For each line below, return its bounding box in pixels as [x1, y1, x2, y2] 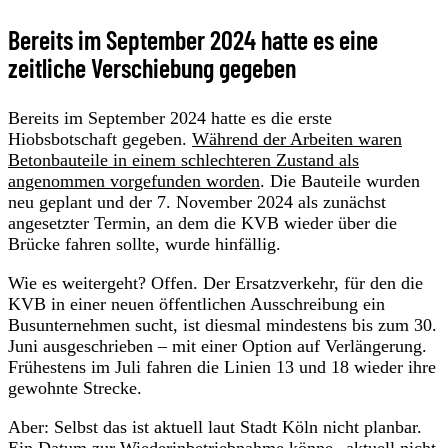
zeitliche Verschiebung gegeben [8, 51, 296, 83]
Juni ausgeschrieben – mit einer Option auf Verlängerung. [8, 335, 427, 356]
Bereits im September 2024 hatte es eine [8, 23, 378, 55]
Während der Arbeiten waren [192, 128, 402, 149]
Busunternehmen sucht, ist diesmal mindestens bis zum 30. [8, 314, 437, 335]
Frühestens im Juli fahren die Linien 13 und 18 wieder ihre [8, 356, 436, 377]
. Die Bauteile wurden [260, 170, 420, 191]
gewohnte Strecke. [8, 377, 142, 398]
